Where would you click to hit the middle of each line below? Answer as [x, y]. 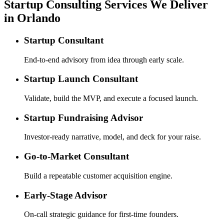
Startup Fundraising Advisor [83, 117]
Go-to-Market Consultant [76, 156]
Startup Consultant [64, 40]
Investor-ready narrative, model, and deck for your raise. [112, 137]
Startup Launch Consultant [81, 79]
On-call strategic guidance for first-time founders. [101, 214]
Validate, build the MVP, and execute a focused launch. [111, 98]
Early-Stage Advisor [65, 195]
